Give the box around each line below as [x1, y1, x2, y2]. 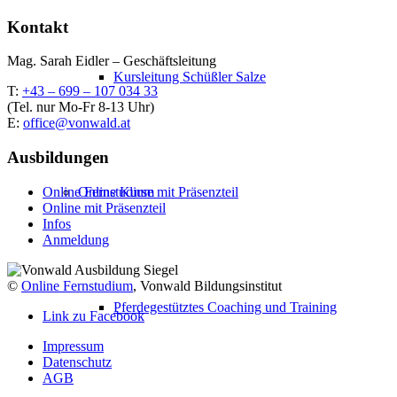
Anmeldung [43, 231, 109, 247]
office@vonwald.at [23, 115, 130, 131]
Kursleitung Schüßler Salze [113, 69, 266, 84]
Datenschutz [43, 354, 112, 370]
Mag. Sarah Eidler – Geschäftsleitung [7, 53, 216, 69]
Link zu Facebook [43, 307, 144, 323]
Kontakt [7, 17, 68, 36]
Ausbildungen [7, 148, 109, 167]
